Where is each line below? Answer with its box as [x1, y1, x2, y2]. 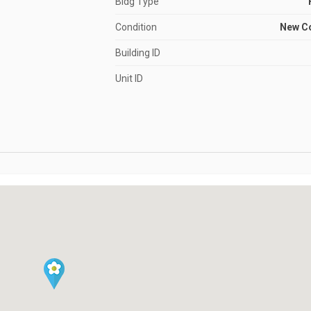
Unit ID [115, 73, 143, 84]
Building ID [115, 47, 160, 58]
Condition [115, 22, 157, 33]
